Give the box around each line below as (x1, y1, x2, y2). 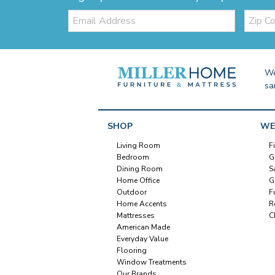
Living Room (116, 140, 160, 150)
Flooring (116, 245, 147, 255)
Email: (68, 7, 90, 19)
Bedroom (116, 152, 149, 162)
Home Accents (116, 198, 167, 209)
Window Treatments (116, 257, 187, 267)
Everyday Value (116, 233, 168, 244)
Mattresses (116, 210, 155, 220)
